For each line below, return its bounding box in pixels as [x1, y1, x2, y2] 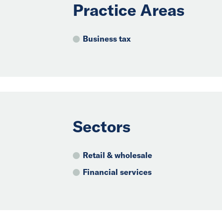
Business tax [83, 33, 131, 44]
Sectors [73, 116, 130, 136]
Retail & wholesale [83, 150, 152, 160]
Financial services [83, 166, 152, 177]
